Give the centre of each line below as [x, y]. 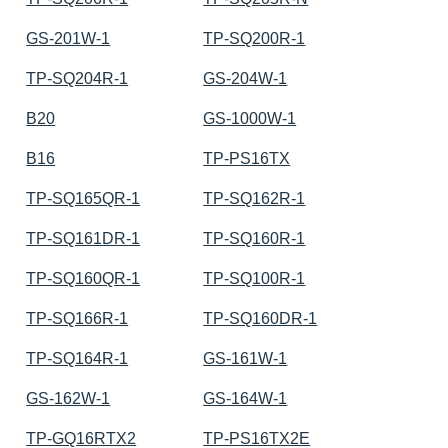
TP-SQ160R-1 [254, 238]
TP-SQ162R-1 [254, 198]
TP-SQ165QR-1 [83, 198]
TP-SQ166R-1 [77, 318]
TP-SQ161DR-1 [83, 238]
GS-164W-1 [245, 398]
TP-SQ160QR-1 [83, 278]
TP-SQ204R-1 [77, 78]
